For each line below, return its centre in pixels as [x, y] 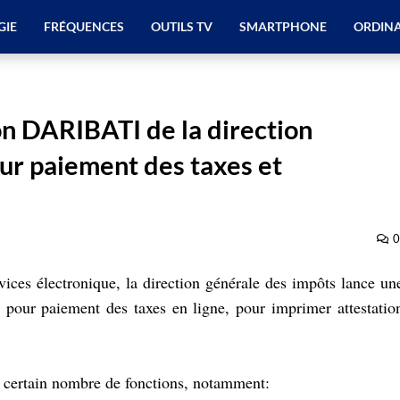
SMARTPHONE [283, 26]
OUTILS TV [181, 26]
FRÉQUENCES [83, 26]
